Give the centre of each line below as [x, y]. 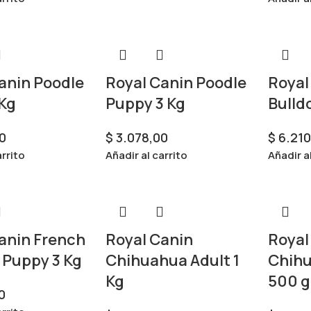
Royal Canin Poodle [176, 83]
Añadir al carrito [146, 155]
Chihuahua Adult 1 [172, 260]
